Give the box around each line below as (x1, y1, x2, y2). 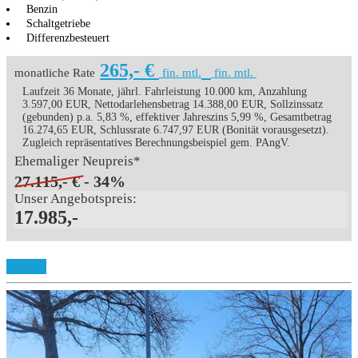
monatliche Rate (14, 66, 95, 80)
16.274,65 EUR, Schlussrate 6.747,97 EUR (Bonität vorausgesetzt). (22, 124, 329, 137)
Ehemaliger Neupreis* (14, 153, 141, 169)
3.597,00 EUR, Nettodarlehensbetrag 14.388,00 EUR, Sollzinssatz (22, 98, 323, 111)
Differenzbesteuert (26, 32, 109, 45)
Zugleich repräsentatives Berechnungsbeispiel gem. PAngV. (22, 137, 290, 149)
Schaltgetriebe (26, 18, 90, 30)
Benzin (26, 3, 58, 16)
